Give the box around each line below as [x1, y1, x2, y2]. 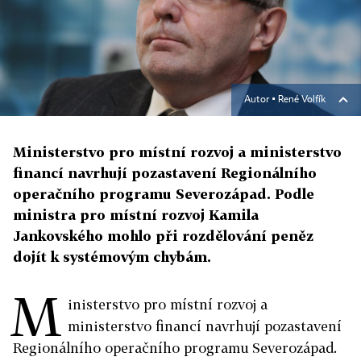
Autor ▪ [244, 95, 278, 105]
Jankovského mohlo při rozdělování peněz [13, 227, 313, 244]
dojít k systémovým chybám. [13, 248, 211, 265]
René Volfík [278, 95, 326, 105]
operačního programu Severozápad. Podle [13, 185, 314, 202]
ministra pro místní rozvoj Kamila [13, 206, 259, 223]
